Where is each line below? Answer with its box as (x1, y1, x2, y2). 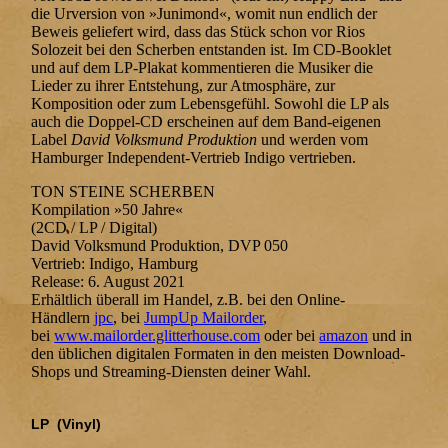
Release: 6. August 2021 (31, 273, 186, 291)
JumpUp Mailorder (144, 309, 264, 327)
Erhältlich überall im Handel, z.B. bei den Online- (31, 291, 346, 309)
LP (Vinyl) (31, 416, 102, 433)
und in (368, 327, 413, 345)
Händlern (31, 309, 95, 327)
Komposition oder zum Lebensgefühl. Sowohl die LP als (31, 95, 390, 113)
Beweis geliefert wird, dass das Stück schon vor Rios (31, 23, 366, 41)
